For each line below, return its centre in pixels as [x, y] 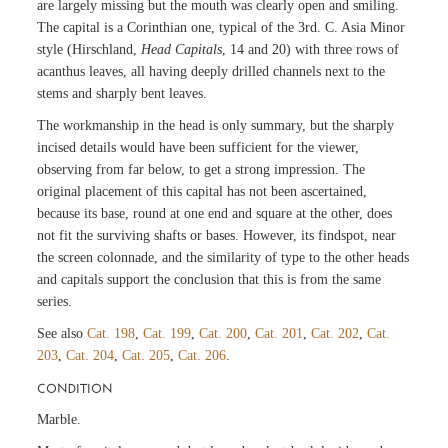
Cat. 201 [279, 333]
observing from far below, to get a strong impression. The [201, 169]
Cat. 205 [146, 355]
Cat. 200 [223, 333]
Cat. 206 [202, 355]
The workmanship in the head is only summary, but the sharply [216, 125]
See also [62, 333]
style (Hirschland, [89, 49]
